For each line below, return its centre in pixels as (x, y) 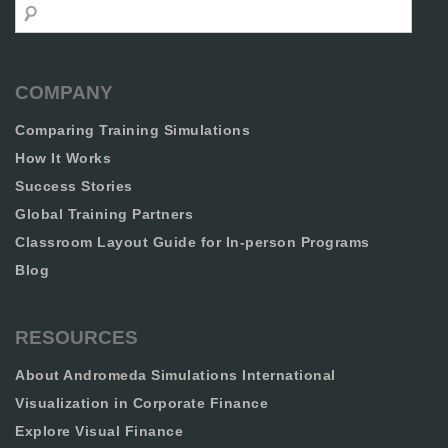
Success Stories (74, 186)
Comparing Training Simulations (132, 130)
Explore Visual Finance (99, 431)
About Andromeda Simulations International (175, 375)
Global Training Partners (104, 214)
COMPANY (64, 92)
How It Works (63, 158)
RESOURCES (76, 337)
